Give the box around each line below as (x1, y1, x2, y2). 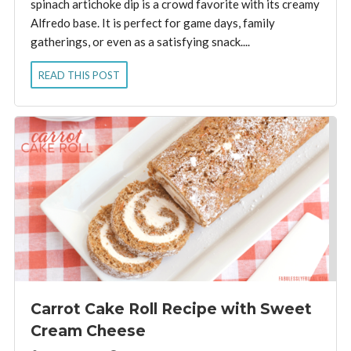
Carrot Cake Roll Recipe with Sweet (30, 300, 312, 319)
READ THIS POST (38, 68, 120, 81)
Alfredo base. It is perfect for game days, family (30, 15, 275, 30)
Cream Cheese (30, 322, 146, 341)
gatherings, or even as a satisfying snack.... (30, 34, 250, 49)
